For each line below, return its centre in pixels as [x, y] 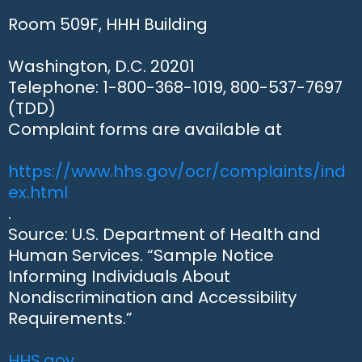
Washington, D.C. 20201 [101, 66]
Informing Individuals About [119, 276]
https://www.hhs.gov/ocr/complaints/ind [177, 171]
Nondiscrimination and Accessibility [152, 297]
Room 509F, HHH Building [108, 24]
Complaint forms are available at [145, 129]
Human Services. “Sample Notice [141, 255]
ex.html [38, 192]
